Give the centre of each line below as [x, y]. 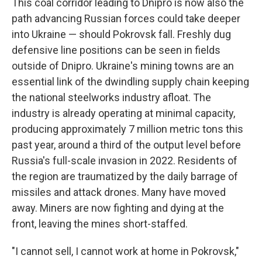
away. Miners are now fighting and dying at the [118, 208]
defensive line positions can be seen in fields [116, 50]
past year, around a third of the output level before [126, 145]
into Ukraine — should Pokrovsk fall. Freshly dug [121, 34]
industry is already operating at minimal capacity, [123, 113]
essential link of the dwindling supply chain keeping [130, 82]
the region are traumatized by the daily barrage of [125, 176]
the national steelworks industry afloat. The [111, 97]
